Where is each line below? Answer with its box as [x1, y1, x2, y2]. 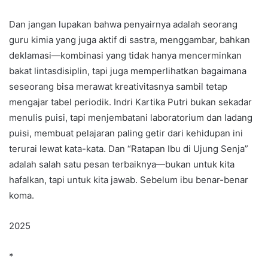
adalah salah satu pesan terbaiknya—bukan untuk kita [9, 159, 234, 170]
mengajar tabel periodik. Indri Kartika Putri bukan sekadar [9, 96, 252, 108]
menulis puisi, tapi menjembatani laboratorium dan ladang [9, 112, 252, 124]
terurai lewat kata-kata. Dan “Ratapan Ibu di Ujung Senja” [9, 143, 248, 155]
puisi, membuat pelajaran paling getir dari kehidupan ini [9, 127, 243, 139]
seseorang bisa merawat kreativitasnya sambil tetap [9, 81, 227, 93]
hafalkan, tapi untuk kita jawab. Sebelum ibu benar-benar [9, 174, 248, 186]
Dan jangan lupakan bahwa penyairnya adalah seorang [9, 19, 237, 31]
